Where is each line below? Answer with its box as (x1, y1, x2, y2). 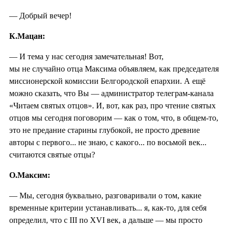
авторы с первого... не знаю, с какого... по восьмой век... (9, 138, 207, 147)
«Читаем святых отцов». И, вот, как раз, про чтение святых (9, 101, 216, 110)
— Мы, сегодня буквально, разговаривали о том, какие (9, 191, 201, 200)
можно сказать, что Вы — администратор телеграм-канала (9, 88, 214, 98)
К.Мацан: (9, 31, 45, 40)
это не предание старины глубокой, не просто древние (9, 125, 200, 134)
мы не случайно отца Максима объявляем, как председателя (9, 64, 219, 73)
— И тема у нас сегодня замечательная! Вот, (9, 52, 164, 61)
